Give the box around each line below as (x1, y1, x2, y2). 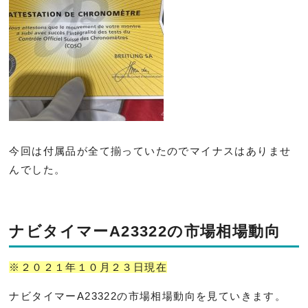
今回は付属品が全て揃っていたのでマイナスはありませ (9, 144, 291, 157)
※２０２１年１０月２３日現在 (9, 261, 168, 273)
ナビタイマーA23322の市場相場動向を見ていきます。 (9, 289, 287, 302)
